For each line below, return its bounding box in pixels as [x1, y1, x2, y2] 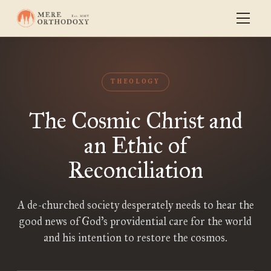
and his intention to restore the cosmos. [44, 231, 227, 244]
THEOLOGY [111, 77, 160, 86]
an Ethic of [83, 131, 188, 159]
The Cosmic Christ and [28, 106, 243, 134]
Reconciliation [68, 156, 203, 184]
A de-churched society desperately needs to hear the [17, 198, 254, 212]
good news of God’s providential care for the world [19, 215, 252, 228]
